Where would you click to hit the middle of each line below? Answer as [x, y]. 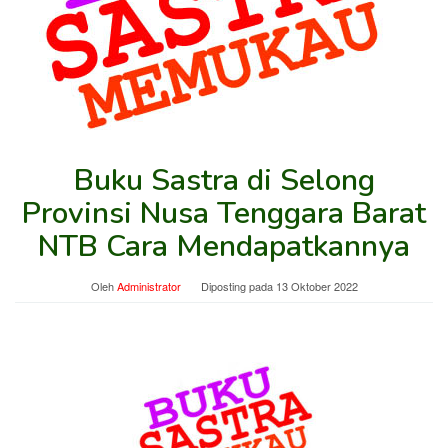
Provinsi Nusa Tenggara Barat [224, 213]
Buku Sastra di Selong [224, 180]
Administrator [148, 286]
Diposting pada [238, 286]
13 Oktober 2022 [316, 286]
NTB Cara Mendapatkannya [224, 246]
